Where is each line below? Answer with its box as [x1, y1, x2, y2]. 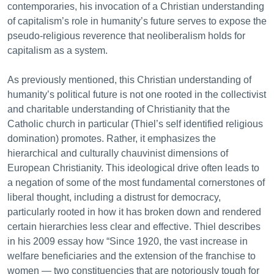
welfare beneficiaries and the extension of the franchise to [7, 251, 256, 261]
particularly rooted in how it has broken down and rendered [7, 207, 261, 217]
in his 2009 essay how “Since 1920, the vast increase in [7, 236, 248, 246]
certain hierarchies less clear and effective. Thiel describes [7, 221, 261, 232]
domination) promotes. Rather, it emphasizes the [7, 133, 216, 144]
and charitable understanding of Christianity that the [7, 104, 230, 114]
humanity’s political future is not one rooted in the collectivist [7, 89, 266, 100]
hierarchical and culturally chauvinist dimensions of [7, 148, 228, 158]
